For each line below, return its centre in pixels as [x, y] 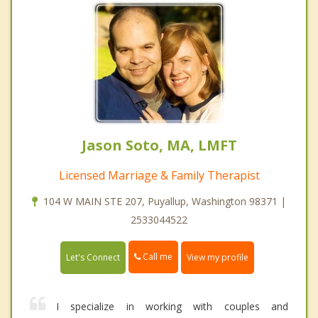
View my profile [218, 257]
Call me [157, 257]
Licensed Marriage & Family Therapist [159, 176]
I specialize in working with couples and [172, 306]
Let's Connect [93, 257]
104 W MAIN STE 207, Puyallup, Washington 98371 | [165, 202]
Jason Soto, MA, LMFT [159, 146]
